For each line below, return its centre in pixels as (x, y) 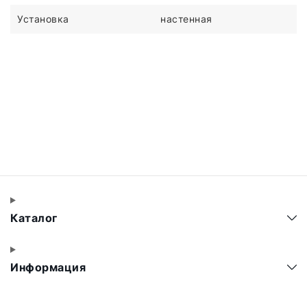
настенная (186, 19)
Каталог (35, 218)
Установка (43, 19)
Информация (50, 267)
